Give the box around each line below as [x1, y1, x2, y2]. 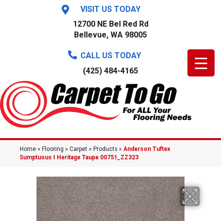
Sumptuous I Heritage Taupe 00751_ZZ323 [20, 154, 139, 161]
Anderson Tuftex [123, 146, 170, 153]
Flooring [42, 146, 64, 153]
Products [93, 146, 117, 153]
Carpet [70, 146, 87, 153]
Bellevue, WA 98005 [74, 30, 147, 39]
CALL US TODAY [80, 51, 141, 60]
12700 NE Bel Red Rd [73, 19, 148, 29]
